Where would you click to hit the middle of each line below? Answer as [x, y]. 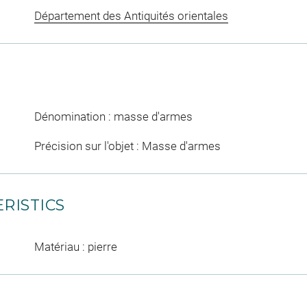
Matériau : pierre [75, 247]
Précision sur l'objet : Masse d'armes [127, 146]
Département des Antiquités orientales [131, 15]
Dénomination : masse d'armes [113, 116]
